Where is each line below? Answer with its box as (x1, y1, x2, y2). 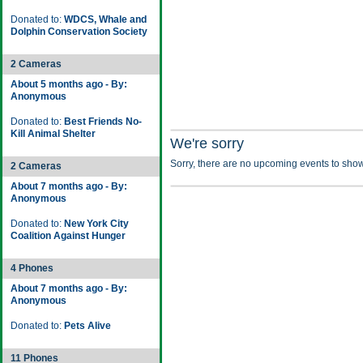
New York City (64, 218, 129, 229)
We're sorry (170, 135, 244, 152)
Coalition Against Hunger (11, 230, 126, 241)
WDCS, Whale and (64, 14, 147, 25)
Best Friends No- (64, 116, 142, 127)
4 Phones (11, 263, 53, 274)
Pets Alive (64, 320, 111, 331)
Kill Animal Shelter (11, 128, 96, 139)
